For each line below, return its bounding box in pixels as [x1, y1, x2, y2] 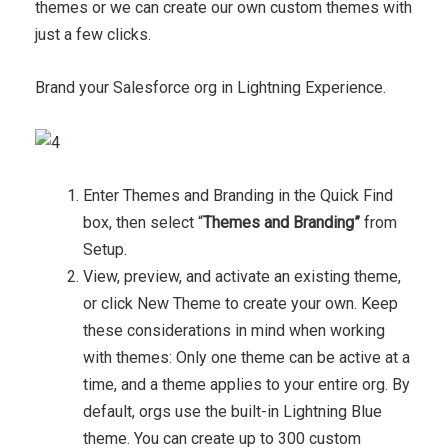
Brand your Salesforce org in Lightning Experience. [35, 78, 386, 98]
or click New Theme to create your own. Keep [83, 293, 398, 313]
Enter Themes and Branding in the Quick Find [83, 185, 393, 205]
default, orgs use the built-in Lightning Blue [83, 401, 382, 421]
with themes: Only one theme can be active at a [83, 347, 410, 367]
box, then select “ [83, 212, 203, 232]
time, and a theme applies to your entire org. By [83, 374, 410, 394]
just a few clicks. [35, 25, 151, 45]
